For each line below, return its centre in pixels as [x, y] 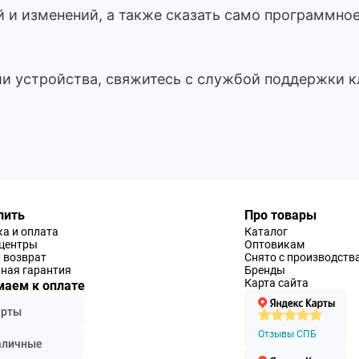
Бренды [265, 270]
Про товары [281, 216]
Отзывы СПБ [288, 335]
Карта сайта [277, 283]
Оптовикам [275, 245]
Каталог [266, 232]
